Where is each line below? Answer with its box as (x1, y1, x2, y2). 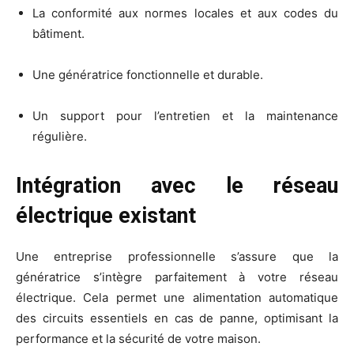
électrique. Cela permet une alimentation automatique (16, 289, 338, 305)
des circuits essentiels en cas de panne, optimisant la (16, 310, 338, 326)
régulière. (32, 128, 87, 144)
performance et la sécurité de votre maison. (16, 330, 261, 346)
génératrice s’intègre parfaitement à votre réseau (16, 269, 338, 284)
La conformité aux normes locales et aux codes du (32, 5, 338, 21)
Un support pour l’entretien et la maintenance (32, 107, 338, 123)
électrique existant (16, 202, 196, 228)
